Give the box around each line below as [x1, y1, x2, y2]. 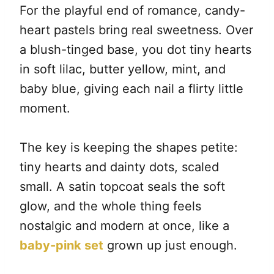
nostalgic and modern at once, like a [20, 218, 229, 234]
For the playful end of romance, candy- [20, 3, 245, 18]
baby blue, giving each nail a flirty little [20, 81, 243, 97]
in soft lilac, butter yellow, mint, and [20, 62, 226, 77]
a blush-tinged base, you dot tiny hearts [20, 42, 251, 57]
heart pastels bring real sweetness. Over [20, 23, 253, 38]
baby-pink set [20, 238, 103, 253]
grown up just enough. [103, 238, 237, 253]
